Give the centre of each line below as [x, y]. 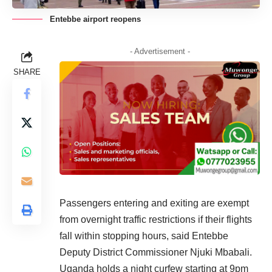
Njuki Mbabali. [221, 252]
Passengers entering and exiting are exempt [154, 203]
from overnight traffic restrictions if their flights [156, 219]
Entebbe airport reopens [95, 19]
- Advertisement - [160, 51]
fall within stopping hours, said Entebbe [144, 236]
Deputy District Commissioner [125, 252]
